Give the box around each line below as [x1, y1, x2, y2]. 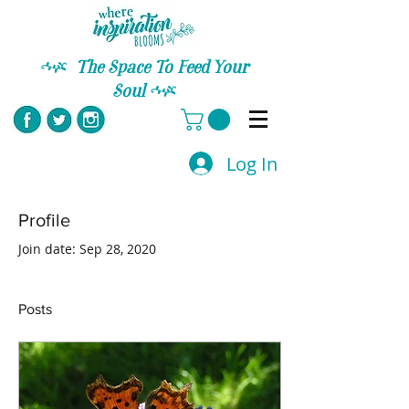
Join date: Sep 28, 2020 [18, 240, 156, 258]
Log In [226, 151, 278, 176]
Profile [18, 210, 70, 231]
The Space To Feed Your [75, 60, 248, 78]
